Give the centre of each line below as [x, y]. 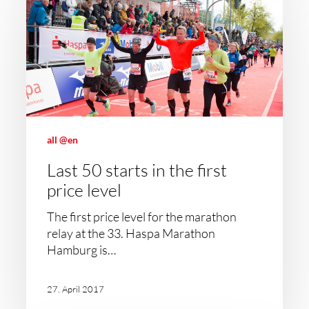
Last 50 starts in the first [137, 170]
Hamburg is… [82, 250]
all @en [63, 140]
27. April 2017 [76, 289]
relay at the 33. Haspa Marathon [131, 233]
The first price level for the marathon [142, 217]
